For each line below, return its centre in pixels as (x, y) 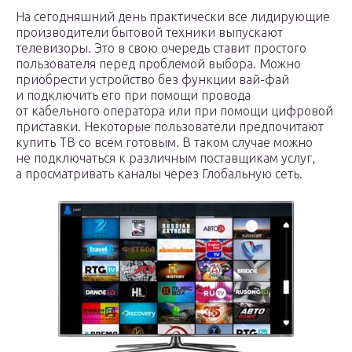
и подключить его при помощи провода (133, 95)
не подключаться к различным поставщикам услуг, (165, 158)
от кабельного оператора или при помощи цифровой (174, 111)
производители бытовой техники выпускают (149, 32)
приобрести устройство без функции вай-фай (152, 79)
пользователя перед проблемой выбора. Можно (158, 64)
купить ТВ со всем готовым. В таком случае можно (164, 142)
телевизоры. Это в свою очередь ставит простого (161, 48)
